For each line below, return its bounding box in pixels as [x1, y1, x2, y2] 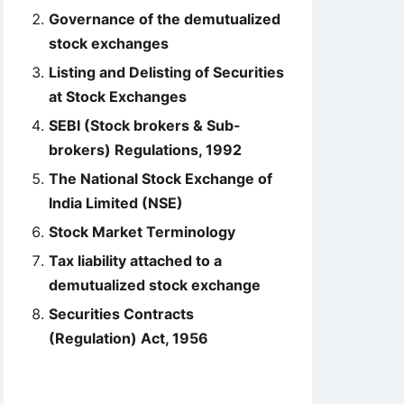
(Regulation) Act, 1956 [49, 329, 208, 347]
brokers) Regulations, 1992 [49, 141, 242, 159]
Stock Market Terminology [49, 223, 235, 241]
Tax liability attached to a [49, 252, 222, 270]
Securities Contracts [49, 305, 194, 323]
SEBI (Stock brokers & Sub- [49, 116, 241, 134]
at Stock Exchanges [49, 87, 187, 106]
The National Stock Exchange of [49, 170, 272, 188]
